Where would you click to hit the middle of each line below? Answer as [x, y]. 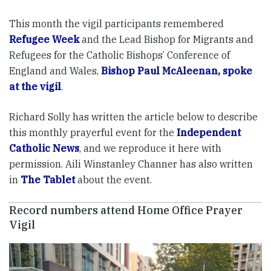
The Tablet [48, 180]
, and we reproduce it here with [150, 148]
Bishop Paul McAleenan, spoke [177, 71]
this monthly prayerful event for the [93, 132]
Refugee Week [44, 39]
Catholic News [44, 148]
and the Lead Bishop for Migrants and [166, 39]
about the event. [113, 180]
